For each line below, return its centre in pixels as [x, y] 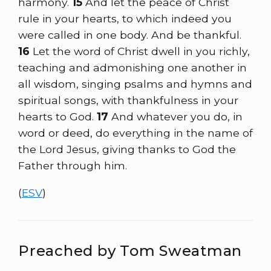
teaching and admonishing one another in [132, 67]
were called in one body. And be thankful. [130, 34]
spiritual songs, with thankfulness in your [128, 100]
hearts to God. [57, 116]
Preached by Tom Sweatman [130, 251]
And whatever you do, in [177, 116]
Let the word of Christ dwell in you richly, [141, 51]
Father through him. [73, 165]
